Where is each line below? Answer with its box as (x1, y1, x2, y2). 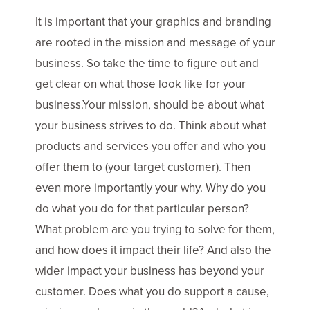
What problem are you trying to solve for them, (35, 221, 275, 237)
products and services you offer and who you (35, 138, 266, 154)
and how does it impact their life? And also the (35, 241, 271, 258)
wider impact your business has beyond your (35, 262, 264, 279)
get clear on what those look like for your (35, 75, 246, 92)
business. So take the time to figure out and (35, 55, 259, 71)
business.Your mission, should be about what (35, 96, 264, 113)
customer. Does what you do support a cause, (35, 283, 269, 300)
